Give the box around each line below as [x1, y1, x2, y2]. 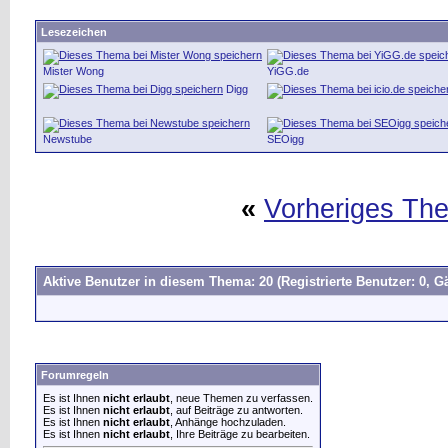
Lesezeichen [41, 26, 107, 38]
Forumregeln [41, 369, 109, 381]
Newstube [43, 133, 92, 145]
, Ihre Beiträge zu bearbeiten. [170, 428, 310, 440]
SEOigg [266, 133, 304, 145]
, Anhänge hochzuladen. [170, 416, 286, 428]
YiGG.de [266, 65, 309, 77]
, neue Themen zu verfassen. [170, 392, 313, 404]
